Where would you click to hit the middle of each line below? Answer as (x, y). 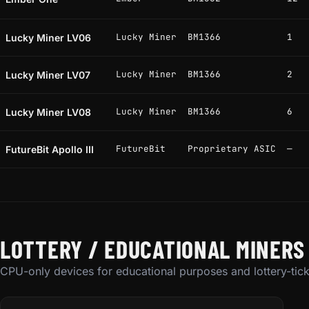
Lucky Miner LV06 (48, 38)
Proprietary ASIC (232, 149)
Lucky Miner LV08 (48, 112)
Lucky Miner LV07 (48, 75)
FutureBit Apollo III (50, 150)
